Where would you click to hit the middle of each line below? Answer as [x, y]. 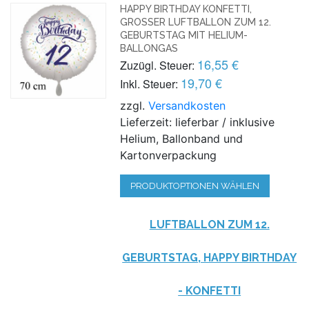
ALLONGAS [146, 48]
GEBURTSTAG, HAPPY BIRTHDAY [210, 257]
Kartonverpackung [169, 155]
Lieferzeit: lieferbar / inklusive [198, 122]
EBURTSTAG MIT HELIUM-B [184, 35]
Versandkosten [187, 105]
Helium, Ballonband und [182, 138]
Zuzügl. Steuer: [158, 65]
